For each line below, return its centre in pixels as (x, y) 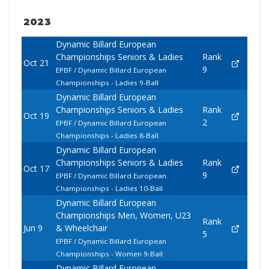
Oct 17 (36, 169)
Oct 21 (36, 63)
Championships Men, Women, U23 (123, 216)
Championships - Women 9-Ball (109, 254)
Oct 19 (36, 116)
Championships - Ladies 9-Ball (107, 83)
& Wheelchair (81, 228)
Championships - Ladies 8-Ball (107, 136)
